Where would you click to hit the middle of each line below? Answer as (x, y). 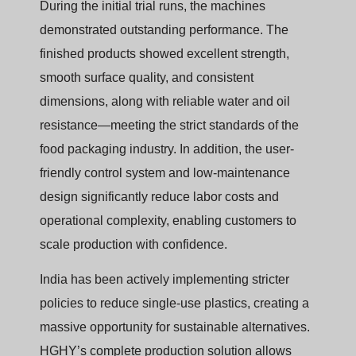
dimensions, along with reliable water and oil (165, 101)
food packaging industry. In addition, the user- (167, 149)
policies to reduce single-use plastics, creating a (174, 304)
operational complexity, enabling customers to (168, 220)
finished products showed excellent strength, (164, 53)
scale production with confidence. (133, 244)
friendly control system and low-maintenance (165, 172)
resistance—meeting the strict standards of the (169, 125)
